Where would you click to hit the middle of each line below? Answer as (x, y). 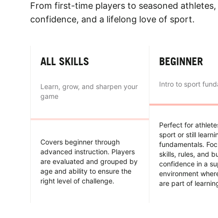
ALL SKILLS (65, 61)
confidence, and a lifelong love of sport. (112, 19)
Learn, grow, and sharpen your (89, 86)
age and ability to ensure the (86, 171)
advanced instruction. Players (88, 151)
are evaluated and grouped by (89, 161)
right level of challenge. (77, 181)
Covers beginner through (80, 142)
